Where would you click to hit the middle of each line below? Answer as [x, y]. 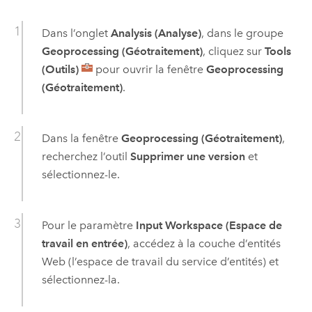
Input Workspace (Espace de [209, 226]
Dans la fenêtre [81, 138]
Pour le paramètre [88, 226]
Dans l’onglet [76, 33]
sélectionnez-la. [80, 280]
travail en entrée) [84, 244]
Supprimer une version [187, 156]
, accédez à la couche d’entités [204, 244]
